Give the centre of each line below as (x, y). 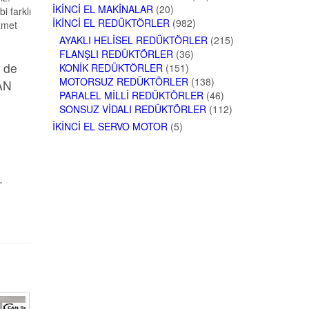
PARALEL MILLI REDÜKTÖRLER (131, 96)
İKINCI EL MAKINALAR (103, 9)
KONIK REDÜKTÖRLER (111, 68)
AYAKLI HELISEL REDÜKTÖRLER (133, 40)
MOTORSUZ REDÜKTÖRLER (124, 82)
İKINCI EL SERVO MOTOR (110, 127)
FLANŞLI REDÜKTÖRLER (116, 54)
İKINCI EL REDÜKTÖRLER (111, 23)
